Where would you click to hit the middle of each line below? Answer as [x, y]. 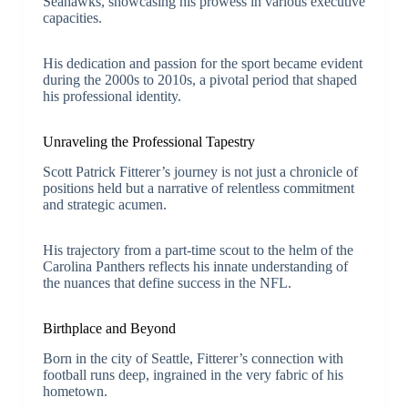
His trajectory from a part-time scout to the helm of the [198, 250]
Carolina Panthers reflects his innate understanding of [195, 266]
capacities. [72, 17]
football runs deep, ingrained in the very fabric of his [193, 374]
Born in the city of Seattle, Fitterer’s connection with [193, 358]
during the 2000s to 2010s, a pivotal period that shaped [199, 79]
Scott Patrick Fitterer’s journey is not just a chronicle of [200, 171]
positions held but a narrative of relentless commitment [198, 188]
